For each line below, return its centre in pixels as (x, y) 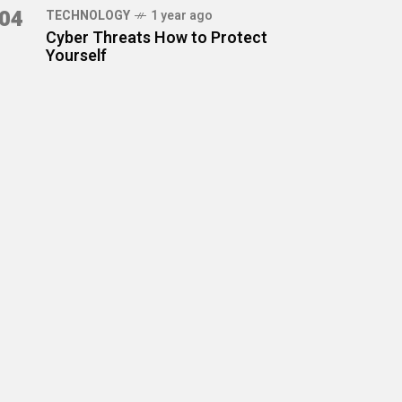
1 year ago (182, 16)
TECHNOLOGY (88, 16)
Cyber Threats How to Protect (157, 38)
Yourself (76, 56)
